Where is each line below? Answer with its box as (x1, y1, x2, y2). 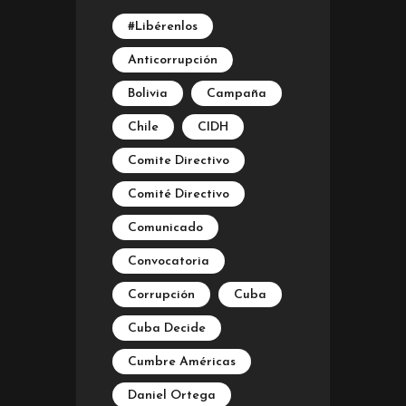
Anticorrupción (128, 53, 217, 68)
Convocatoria (128, 255, 209, 269)
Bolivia (128, 87, 168, 101)
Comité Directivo (128, 188, 229, 202)
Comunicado (128, 221, 203, 236)
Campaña (207, 87, 266, 101)
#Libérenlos (128, 20, 198, 34)
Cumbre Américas (128, 355, 236, 370)
